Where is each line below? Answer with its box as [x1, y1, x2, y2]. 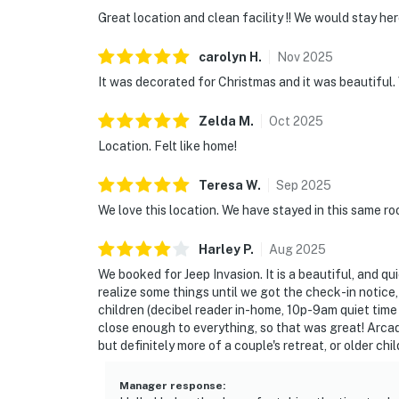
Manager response [119, 379, 223, 393]
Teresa [199, 178, 243, 193]
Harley [199, 242, 240, 257]
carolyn [199, 50, 247, 65]
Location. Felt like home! [98, 139, 237, 154]
